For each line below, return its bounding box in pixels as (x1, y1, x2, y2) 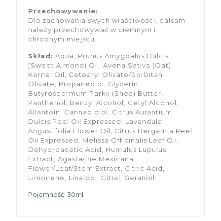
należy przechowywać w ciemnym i (28, 25, 156, 34)
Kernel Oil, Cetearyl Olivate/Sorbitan (28, 70, 163, 78)
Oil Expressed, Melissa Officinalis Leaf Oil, (28, 136, 180, 144)
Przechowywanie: (28, 6, 99, 15)
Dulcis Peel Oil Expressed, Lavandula (28, 117, 163, 125)
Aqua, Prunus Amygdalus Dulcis (53, 51, 169, 60)
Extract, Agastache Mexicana (28, 154, 134, 163)
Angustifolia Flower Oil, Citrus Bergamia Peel (28, 126, 193, 135)
